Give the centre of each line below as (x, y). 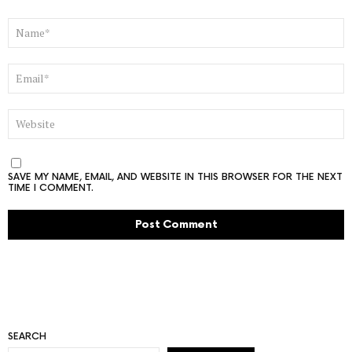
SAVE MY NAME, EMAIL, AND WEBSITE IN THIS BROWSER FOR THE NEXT (175, 177)
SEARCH (27, 336)
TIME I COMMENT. (51, 188)
